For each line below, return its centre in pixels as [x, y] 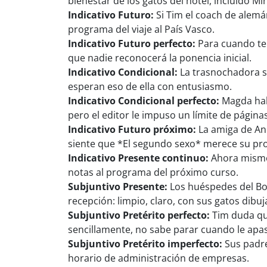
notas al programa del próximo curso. [153, 172]
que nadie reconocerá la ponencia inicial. [160, 58]
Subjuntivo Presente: [118, 186]
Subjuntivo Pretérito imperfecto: [145, 243]
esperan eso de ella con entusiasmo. [150, 86]
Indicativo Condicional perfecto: [144, 100]
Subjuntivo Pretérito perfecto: [139, 215]
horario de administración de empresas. [159, 258]
